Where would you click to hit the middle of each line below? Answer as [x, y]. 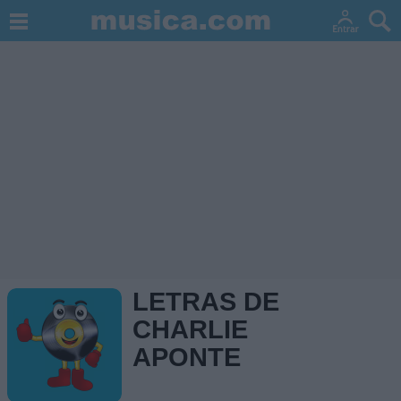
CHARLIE [190, 329]
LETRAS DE [206, 302]
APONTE [187, 357]
